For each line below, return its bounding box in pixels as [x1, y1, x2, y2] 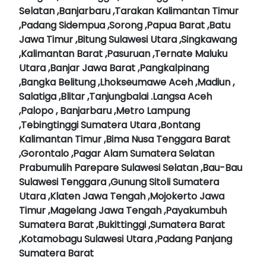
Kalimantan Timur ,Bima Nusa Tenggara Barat [19, 132, 230, 147]
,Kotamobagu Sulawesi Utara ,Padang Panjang [19, 232, 232, 246]
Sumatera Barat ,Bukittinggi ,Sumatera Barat [19, 218, 225, 232]
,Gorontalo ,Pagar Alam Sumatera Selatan [19, 147, 214, 161]
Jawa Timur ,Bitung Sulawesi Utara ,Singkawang [19, 33, 237, 47]
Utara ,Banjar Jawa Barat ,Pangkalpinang [19, 61, 209, 75]
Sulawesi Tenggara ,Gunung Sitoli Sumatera [19, 175, 219, 189]
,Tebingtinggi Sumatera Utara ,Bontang [19, 118, 200, 132]
